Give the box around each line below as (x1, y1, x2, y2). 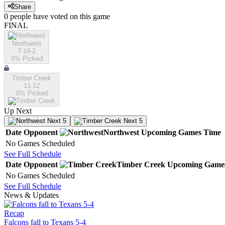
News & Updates (4, 191, 59, 200)
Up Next (4, 106, 32, 116)
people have (10, 12, 48, 21)
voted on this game (48, 12, 110, 21)
